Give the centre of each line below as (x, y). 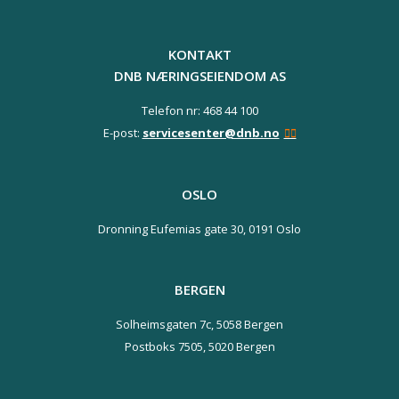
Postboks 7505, (165, 346)
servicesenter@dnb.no (211, 133)
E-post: (122, 133)
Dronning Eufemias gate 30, (172, 229)
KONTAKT (199, 54)
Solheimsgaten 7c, (165, 324)
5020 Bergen (240, 346)
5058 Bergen (248, 324)
